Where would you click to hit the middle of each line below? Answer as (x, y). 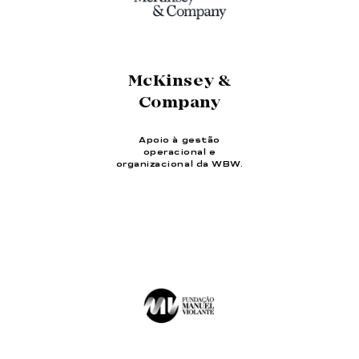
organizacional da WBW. (179, 165)
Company (179, 104)
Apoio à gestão (179, 141)
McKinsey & (179, 82)
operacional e (179, 153)
